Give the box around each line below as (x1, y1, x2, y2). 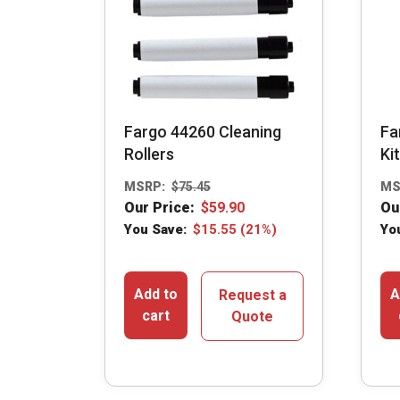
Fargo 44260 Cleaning (124, 122, 281, 142)
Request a (218, 286, 287, 304)
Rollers (124, 145, 174, 164)
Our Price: (124, 198, 195, 216)
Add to (134, 285, 179, 303)
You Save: (124, 221, 187, 237)
